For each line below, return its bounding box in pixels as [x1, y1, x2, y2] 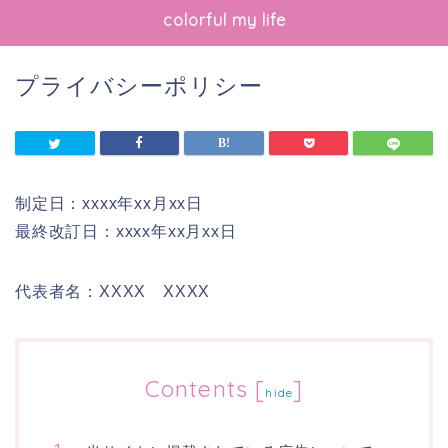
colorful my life [162, 10, 286, 30]
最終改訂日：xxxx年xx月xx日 [15, 223, 237, 240]
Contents [144, 374, 249, 403]
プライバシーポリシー [15, 73, 263, 99]
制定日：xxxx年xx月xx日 [15, 195, 204, 212]
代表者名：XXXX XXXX [15, 283, 211, 300]
